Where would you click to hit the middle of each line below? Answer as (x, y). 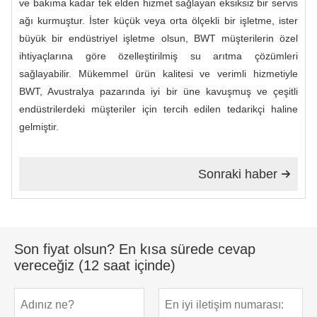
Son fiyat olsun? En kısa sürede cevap (135, 249)
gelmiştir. (39, 126)
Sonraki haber (238, 174)
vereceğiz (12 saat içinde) (95, 265)
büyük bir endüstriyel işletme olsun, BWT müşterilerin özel (158, 38)
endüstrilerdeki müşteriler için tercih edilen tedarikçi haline (158, 109)
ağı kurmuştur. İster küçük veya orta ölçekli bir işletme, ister (158, 20)
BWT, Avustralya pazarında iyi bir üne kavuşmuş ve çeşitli (158, 91)
